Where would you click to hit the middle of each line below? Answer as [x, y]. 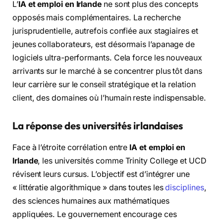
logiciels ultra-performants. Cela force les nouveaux [107, 58]
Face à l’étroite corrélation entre [71, 148]
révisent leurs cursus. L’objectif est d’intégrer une [101, 174]
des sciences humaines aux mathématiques [91, 201]
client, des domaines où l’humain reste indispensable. [109, 98]
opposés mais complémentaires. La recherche [97, 18]
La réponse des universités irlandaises [98, 125]
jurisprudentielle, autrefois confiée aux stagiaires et [105, 31]
